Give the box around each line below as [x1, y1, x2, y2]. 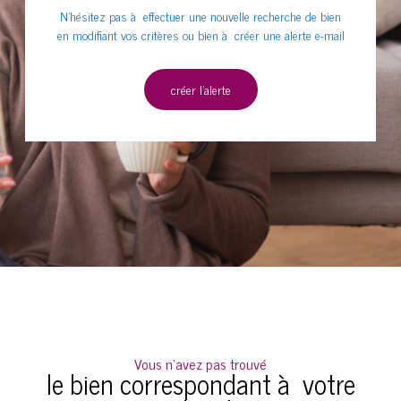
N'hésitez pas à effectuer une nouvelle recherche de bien [60, 4, 341, 26]
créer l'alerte [170, 78, 231, 99]
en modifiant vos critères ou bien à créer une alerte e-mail [56, 23, 345, 45]
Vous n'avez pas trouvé [134, 351, 267, 375]
